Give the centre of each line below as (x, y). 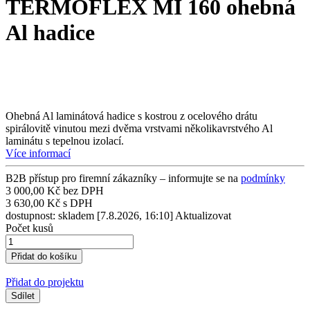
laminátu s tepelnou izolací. (65, 141)
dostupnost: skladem (51, 216)
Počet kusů (29, 228)
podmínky (263, 179)
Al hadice (50, 32)
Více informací (38, 154)
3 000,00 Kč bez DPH (55, 191)
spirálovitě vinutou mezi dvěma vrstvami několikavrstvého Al (139, 129)
